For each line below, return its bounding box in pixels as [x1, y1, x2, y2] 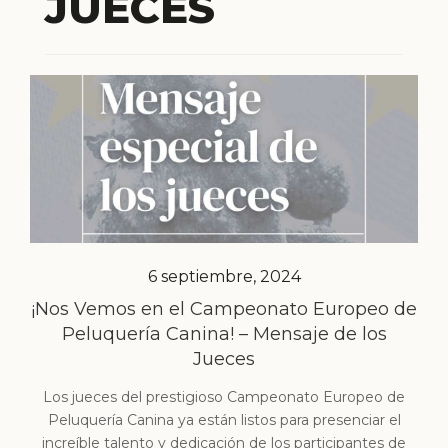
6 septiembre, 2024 [147, 267, 301, 287]
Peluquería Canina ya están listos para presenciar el [47, 411, 401, 430]
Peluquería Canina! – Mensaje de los [61, 323, 387, 346]
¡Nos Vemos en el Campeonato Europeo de [31, 298, 417, 321]
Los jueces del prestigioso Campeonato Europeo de [43, 388, 405, 407]
